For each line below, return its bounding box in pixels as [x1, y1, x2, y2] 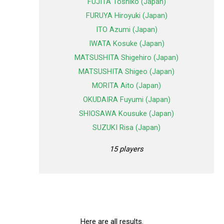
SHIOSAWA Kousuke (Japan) [79, 109, 174, 118]
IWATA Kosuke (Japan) [88, 39, 164, 48]
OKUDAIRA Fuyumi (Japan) [82, 95, 170, 104]
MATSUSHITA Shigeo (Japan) [78, 67, 174, 76]
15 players [109, 144, 143, 153]
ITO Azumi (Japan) [95, 25, 157, 34]
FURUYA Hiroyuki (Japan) [85, 11, 167, 20]
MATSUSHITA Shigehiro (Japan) [74, 53, 178, 62]
